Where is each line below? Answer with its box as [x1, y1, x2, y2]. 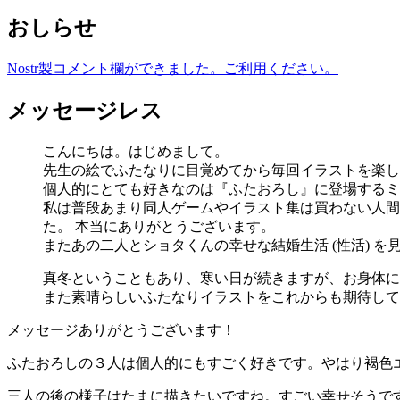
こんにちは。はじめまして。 [43, 144, 229, 160]
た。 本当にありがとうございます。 [43, 219, 275, 235]
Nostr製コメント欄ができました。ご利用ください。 [7, 61, 338, 77]
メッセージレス [7, 99, 162, 123]
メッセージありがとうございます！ [7, 322, 236, 338]
